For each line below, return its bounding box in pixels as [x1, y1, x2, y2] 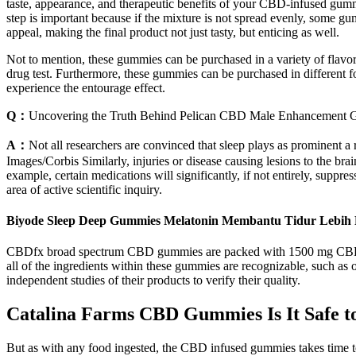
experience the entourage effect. [6, 80, 165, 95]
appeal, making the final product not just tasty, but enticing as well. [6, 25, 339, 39]
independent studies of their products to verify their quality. [6, 273, 300, 288]
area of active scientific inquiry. [6, 182, 162, 196]
